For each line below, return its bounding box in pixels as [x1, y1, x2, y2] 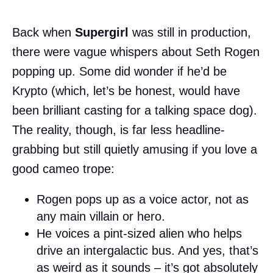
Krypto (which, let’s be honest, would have [12, 83, 240, 97]
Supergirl [75, 25, 129, 39]
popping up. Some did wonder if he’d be [12, 64, 227, 78]
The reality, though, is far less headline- [12, 122, 225, 136]
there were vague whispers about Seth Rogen [12, 44, 260, 58]
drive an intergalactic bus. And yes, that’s [37, 243, 258, 257]
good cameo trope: [12, 161, 115, 175]
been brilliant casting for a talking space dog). [12, 103, 257, 117]
